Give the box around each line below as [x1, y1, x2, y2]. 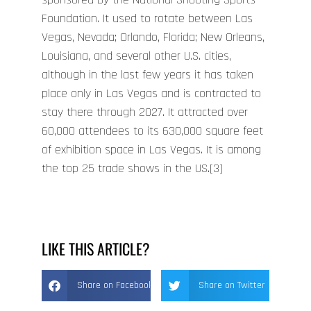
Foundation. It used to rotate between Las [42, 10, 253, 27]
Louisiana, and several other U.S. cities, [42, 48, 231, 65]
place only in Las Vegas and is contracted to [42, 85, 261, 102]
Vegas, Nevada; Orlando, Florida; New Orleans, [42, 29, 264, 46]
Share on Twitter [198, 278, 265, 292]
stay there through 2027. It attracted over [42, 104, 248, 121]
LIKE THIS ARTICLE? [42, 237, 150, 260]
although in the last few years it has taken [42, 67, 253, 83]
